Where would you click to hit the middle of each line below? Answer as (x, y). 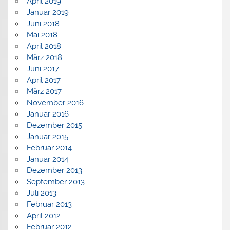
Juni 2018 (43, 23)
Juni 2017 (43, 69)
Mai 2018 (42, 35)
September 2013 (55, 181)
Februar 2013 (49, 204)
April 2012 (43, 215)
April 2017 (43, 80)
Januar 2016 (47, 114)
